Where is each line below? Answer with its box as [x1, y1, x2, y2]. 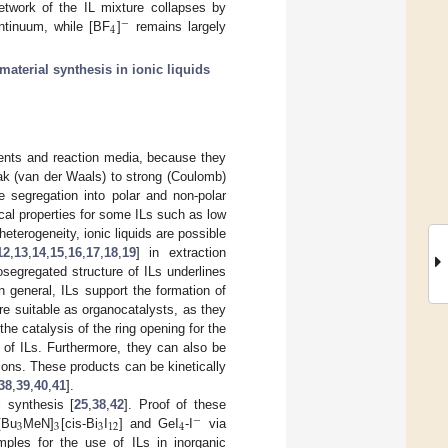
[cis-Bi [60, 415, 98, 431]
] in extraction [135, 244, 227, 260]
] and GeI [119, 415, 179, 431]
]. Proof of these [124, 396, 227, 412]
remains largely [129, 18, 227, 34]
